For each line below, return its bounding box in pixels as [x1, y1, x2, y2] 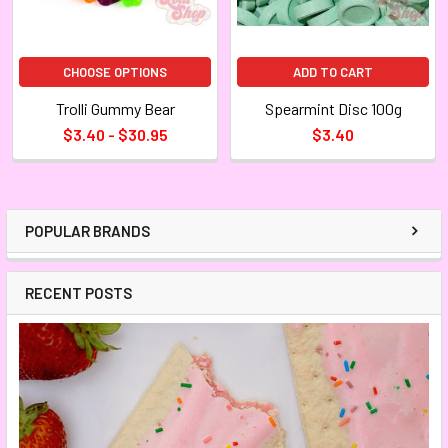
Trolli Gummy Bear [55, 98, 175, 118]
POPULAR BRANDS [25, 221, 150, 240]
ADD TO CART [293, 63, 373, 80]
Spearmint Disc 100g [264, 98, 402, 118]
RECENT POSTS [25, 283, 132, 302]
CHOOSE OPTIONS [63, 63, 167, 80]
